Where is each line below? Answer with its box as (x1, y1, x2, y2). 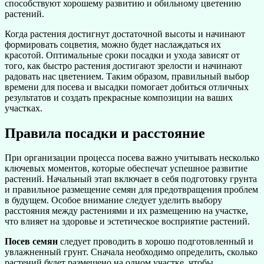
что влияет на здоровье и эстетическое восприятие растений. (5, 216, 250, 227)
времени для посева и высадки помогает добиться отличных (5, 81, 249, 92)
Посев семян (5, 236, 58, 247)
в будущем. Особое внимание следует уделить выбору (5, 195, 222, 206)
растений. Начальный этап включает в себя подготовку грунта (5, 174, 257, 184)
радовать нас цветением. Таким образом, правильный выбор (5, 71, 249, 81)
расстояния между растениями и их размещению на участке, (5, 206, 248, 216)
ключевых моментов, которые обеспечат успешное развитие (5, 163, 247, 174)
